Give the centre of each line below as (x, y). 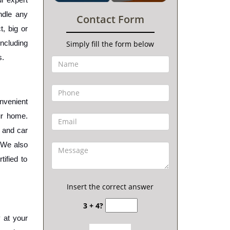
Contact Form (110, 19)
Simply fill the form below (110, 44)
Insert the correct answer (110, 186)
